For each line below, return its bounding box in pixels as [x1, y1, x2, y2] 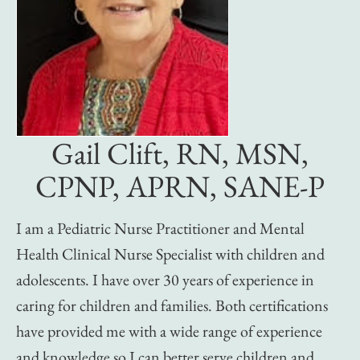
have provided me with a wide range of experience [16, 321, 322, 342]
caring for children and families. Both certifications [16, 295, 328, 317]
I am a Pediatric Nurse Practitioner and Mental [16, 218, 305, 239]
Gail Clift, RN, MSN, [51, 133, 309, 174]
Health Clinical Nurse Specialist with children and [16, 243, 325, 265]
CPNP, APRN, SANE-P [35, 166, 325, 207]
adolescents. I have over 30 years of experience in [16, 269, 314, 291]
